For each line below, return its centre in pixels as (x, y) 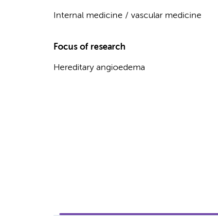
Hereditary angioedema (99, 68)
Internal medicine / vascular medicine (127, 16)
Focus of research (89, 47)
